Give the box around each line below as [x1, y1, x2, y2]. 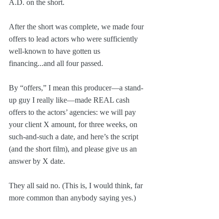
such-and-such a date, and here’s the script [9, 132, 140, 141]
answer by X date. [9, 156, 65, 165]
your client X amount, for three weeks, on [9, 120, 139, 129]
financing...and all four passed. [9, 59, 103, 67]
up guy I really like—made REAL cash [9, 95, 131, 104]
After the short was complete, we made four [9, 22, 146, 31]
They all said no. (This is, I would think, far [9, 181, 145, 190]
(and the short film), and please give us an [9, 144, 139, 153]
